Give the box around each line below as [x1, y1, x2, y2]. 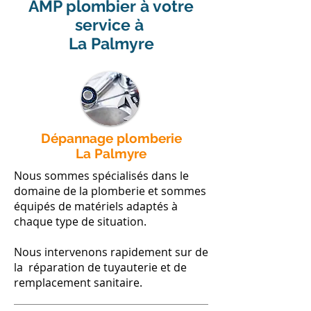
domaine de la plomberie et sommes [14, 183, 206, 199]
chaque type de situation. [14, 214, 146, 229]
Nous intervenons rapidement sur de [14, 244, 208, 260]
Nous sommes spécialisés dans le [14, 168, 189, 183]
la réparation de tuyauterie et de [14, 260, 187, 275]
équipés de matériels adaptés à [14, 199, 178, 214]
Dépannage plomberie [40, 131, 182, 146]
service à [74, 15, 148, 34]
